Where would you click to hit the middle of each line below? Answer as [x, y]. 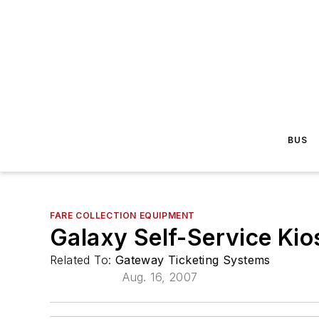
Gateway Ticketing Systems [193, 260]
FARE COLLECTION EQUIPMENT [122, 215]
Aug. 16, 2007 [160, 277]
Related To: [83, 260]
